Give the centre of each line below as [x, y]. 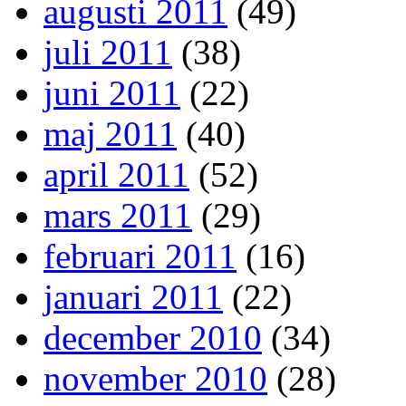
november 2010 [155, 379]
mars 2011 [118, 216]
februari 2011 [140, 256]
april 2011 [116, 175]
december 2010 [153, 338]
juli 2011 [108, 53]
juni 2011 [112, 93]
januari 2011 [133, 297]
